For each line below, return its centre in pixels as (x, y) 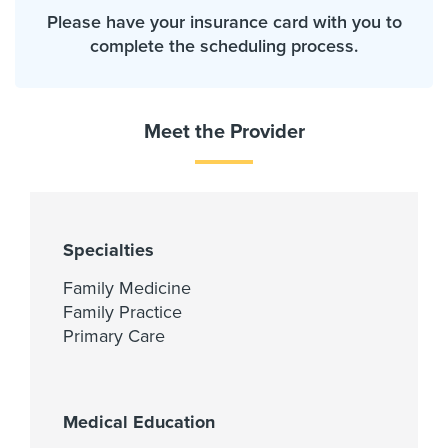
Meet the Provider (224, 131)
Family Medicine (127, 287)
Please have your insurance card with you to (224, 21)
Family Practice (122, 311)
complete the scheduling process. (224, 45)
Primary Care (114, 335)
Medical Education (139, 421)
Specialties (108, 249)
